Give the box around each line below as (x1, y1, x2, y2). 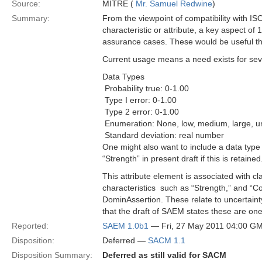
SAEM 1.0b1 (102, 221, 149, 230)
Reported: (12, 221, 49, 230)
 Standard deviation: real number (102, 130, 224, 140)
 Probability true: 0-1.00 (102, 84, 189, 93)
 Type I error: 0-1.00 (102, 95, 177, 105)
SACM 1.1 (148, 236, 185, 245)
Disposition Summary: (12, 250, 92, 260)
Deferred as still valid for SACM (102, 250, 226, 260)
